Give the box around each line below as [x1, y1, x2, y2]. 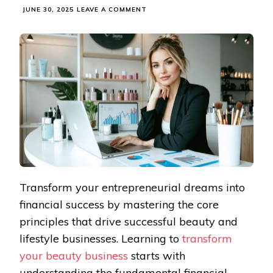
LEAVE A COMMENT [77, 5, 147, 13]
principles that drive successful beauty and [19, 214, 238, 229]
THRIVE [146, 104, 174, 112]
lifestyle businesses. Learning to [19, 232, 182, 246]
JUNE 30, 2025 [23, 5, 74, 13]
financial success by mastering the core [19, 197, 219, 212]
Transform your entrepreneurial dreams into [19, 180, 245, 195]
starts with [128, 249, 185, 263]
